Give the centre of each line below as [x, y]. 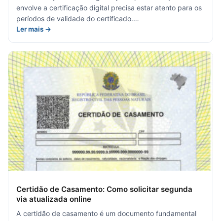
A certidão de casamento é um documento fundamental [106, 213]
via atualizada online [54, 199]
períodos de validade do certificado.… [78, 19]
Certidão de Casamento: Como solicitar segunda [104, 189]
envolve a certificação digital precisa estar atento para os [109, 8]
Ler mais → [34, 29]
